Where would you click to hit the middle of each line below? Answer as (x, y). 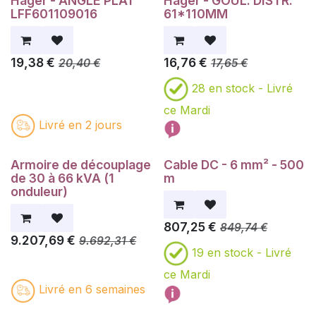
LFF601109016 (54, 14)
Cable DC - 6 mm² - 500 (233, 165)
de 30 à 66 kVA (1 (62, 178)
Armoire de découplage (81, 165)
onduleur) (39, 192)
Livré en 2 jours (80, 125)
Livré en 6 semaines (92, 290)
